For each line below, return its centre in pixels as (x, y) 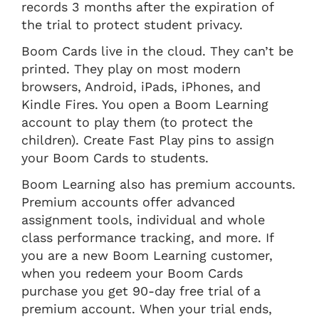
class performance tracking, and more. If (147, 237)
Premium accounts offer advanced (128, 202)
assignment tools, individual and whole (143, 219)
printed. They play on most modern (131, 68)
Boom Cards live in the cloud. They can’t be (157, 51)
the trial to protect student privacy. (132, 24)
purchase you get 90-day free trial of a (141, 291)
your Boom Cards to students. (115, 157)
